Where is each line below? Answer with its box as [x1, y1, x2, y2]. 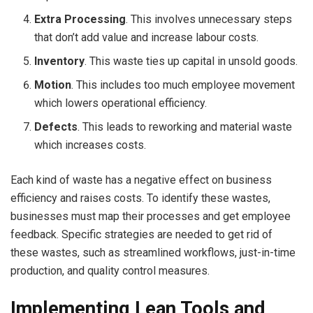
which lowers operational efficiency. [34, 96, 208, 110]
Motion [34, 78, 72, 92]
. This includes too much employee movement [71, 78, 296, 92]
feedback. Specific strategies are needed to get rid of [10, 228, 272, 242]
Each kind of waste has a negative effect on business [10, 173, 272, 187]
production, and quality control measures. [10, 264, 210, 278]
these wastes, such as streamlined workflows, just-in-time [10, 246, 296, 260]
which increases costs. [34, 138, 147, 152]
